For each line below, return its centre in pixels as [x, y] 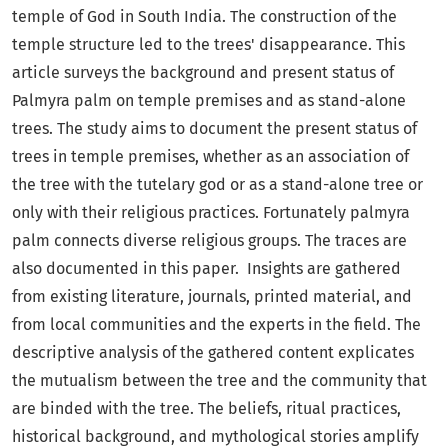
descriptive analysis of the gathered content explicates [213, 352]
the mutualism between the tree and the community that [219, 380]
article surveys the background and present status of [203, 72]
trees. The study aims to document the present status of [214, 128]
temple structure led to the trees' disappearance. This [208, 44]
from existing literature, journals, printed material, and [212, 296]
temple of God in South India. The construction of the [204, 16]
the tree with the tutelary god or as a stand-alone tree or [217, 184]
